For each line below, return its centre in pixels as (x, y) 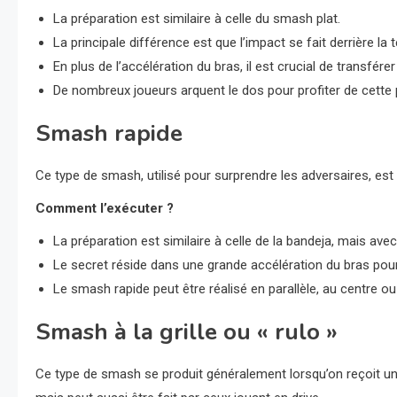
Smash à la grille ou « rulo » (187, 332)
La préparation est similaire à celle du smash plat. (197, 19)
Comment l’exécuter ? (105, 209)
